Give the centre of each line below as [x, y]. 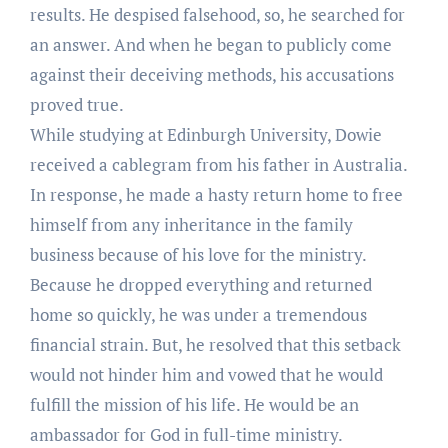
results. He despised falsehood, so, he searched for [217, 14]
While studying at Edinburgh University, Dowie [205, 134]
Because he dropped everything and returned [200, 284]
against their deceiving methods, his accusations [211, 74]
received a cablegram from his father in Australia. [218, 164]
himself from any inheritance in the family [191, 224]
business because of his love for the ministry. [197, 254]
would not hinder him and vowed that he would [206, 374]
